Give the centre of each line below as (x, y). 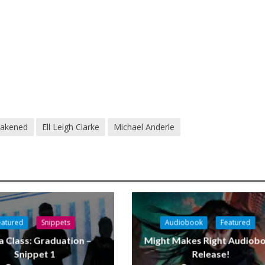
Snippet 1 (35, 254)
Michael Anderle (144, 127)
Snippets (56, 222)
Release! (211, 254)
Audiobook (184, 222)
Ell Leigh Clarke (71, 127)
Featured (235, 222)
